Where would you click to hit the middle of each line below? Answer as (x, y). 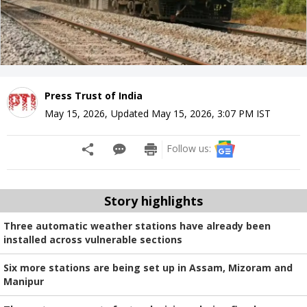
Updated (131, 113)
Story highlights (153, 200)
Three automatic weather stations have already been (137, 225)
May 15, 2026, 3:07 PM (202, 113)
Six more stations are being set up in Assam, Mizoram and (148, 267)
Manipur (24, 281)
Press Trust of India (94, 95)
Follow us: (189, 148)
